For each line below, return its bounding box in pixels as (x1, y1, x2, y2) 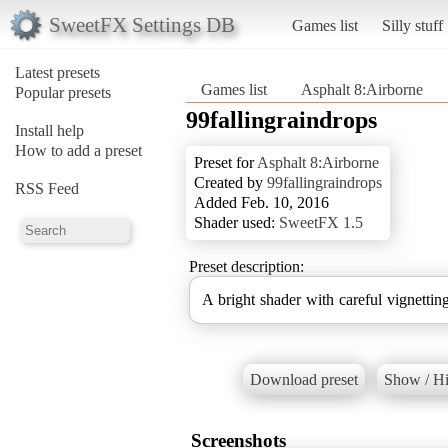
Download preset (249, 371, 358, 389)
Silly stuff (381, 16, 443, 34)
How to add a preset (15, 141, 142, 159)
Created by (194, 173, 267, 191)
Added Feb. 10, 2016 (194, 193, 329, 211)
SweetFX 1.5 (279, 213, 363, 231)
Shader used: (194, 213, 279, 231)
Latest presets (15, 63, 100, 81)
